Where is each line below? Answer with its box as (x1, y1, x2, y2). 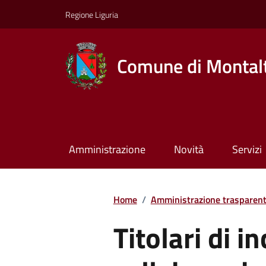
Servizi (232, 141, 262, 158)
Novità (173, 141, 204, 158)
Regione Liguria (65, 8, 118, 21)
